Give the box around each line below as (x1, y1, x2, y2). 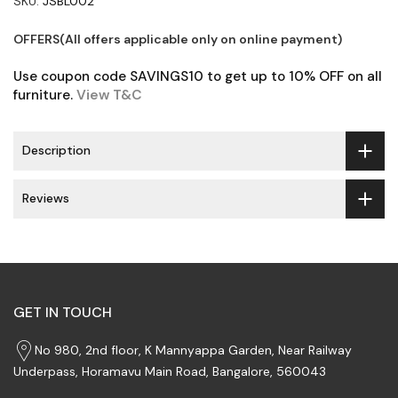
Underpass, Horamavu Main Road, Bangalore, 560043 (13, 362, 326, 379)
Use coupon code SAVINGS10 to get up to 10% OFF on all (13, 67, 382, 85)
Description (22, 142, 91, 159)
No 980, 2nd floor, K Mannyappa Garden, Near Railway (35, 341, 352, 358)
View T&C (76, 85, 142, 104)
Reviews (22, 190, 69, 207)
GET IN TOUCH (13, 302, 112, 322)
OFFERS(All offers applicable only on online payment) (13, 30, 342, 47)
